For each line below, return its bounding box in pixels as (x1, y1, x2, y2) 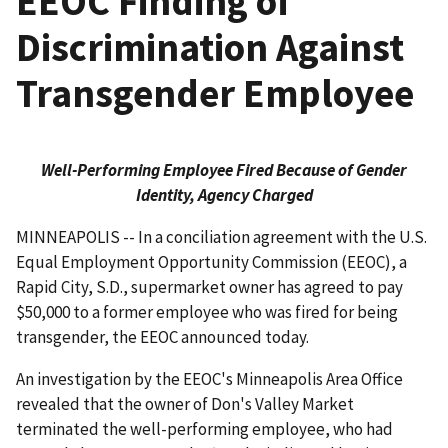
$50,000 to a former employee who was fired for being (16, 301, 398, 324)
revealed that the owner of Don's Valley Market (16, 393, 354, 416)
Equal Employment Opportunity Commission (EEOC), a (16, 251, 407, 274)
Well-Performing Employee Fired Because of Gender (41, 159, 407, 182)
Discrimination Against (16, 23, 404, 73)
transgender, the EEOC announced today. (16, 326, 309, 349)
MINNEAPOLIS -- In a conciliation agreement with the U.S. (16, 226, 427, 249)
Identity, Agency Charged (135, 184, 313, 207)
